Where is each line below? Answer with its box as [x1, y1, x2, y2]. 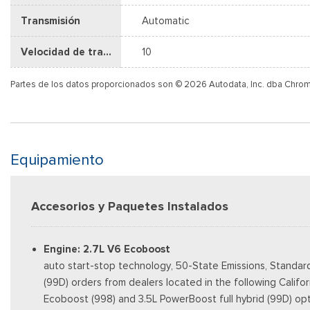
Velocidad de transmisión [103, 45, 111, 58]
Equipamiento [10, 149, 104, 170]
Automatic [142, 14, 190, 27]
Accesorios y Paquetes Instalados [31, 198, 228, 214]
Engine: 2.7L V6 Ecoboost [44, 242, 170, 255]
